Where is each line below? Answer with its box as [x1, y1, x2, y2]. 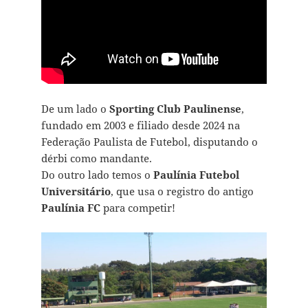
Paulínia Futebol [153, 168, 239, 182]
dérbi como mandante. [41, 151, 152, 166]
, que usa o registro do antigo [110, 184, 254, 199]
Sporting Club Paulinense [109, 102, 241, 116]
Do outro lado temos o [41, 168, 153, 182]
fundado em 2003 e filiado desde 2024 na [41, 118, 240, 133]
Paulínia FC [41, 201, 100, 215]
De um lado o [41, 102, 109, 116]
